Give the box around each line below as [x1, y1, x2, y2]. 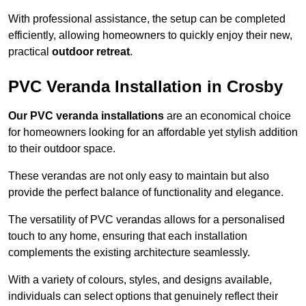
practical [8, 46, 52, 58]
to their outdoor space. [8, 143, 115, 155]
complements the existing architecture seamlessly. [8, 247, 250, 259]
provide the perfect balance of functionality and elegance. [8, 186, 283, 199]
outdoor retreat [52, 46, 130, 58]
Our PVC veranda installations [8, 110, 164, 122]
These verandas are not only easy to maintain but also [8, 170, 269, 182]
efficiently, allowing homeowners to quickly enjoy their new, [8, 29, 292, 42]
